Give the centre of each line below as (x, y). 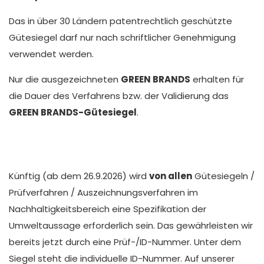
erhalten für (217, 79)
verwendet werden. (51, 54)
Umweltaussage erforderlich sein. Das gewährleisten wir (131, 225)
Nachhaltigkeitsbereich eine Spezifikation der (108, 209)
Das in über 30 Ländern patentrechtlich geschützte (121, 21)
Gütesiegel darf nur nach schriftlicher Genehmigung (122, 37)
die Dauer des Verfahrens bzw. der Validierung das (119, 95)
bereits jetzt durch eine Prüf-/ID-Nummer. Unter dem (125, 242)
